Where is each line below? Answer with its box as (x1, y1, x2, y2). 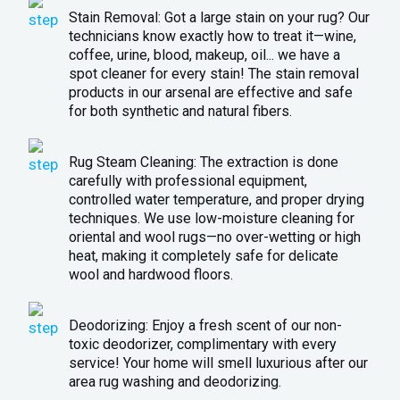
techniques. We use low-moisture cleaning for (69, 210, 355, 228)
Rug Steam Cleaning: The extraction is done (69, 154, 339, 171)
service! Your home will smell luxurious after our (69, 354, 369, 372)
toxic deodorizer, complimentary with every (69, 336, 337, 354)
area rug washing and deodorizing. (69, 373, 282, 391)
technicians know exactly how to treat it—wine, (69, 28, 357, 46)
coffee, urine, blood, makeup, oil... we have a (69, 46, 341, 64)
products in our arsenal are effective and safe (69, 84, 354, 102)
